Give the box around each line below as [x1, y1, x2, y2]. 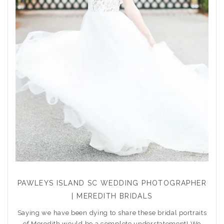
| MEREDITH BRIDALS [71, 192, 152, 200]
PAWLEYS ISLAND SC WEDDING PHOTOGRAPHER [17, 179, 207, 187]
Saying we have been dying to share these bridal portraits [17, 209, 207, 216]
